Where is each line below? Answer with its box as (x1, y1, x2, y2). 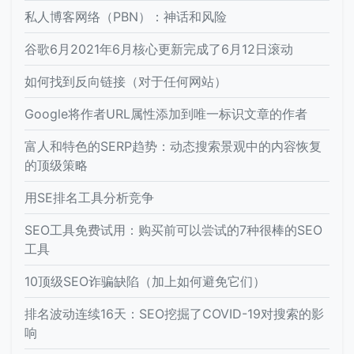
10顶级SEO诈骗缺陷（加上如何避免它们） (24, 273, 265, 289)
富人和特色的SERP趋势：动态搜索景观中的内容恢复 (24, 137, 322, 154)
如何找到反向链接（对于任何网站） (24, 73, 227, 89)
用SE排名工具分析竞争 (24, 189, 154, 205)
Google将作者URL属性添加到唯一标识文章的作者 (24, 105, 307, 122)
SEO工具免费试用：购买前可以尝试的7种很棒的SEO (24, 221, 322, 238)
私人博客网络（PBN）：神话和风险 (24, 8, 227, 24)
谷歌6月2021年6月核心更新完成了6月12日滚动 (24, 40, 293, 57)
